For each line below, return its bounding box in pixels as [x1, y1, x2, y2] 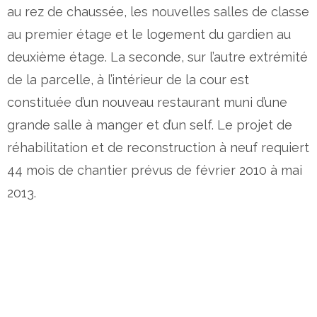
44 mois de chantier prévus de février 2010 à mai [7, 162, 302, 178]
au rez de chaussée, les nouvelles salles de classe [7, 4, 309, 19]
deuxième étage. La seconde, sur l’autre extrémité [7, 49, 308, 64]
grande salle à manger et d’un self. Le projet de [7, 117, 292, 132]
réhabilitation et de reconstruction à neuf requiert [7, 139, 309, 155]
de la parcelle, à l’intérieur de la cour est [7, 71, 249, 87]
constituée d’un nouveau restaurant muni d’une [7, 94, 287, 110]
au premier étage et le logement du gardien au [7, 26, 291, 42]
